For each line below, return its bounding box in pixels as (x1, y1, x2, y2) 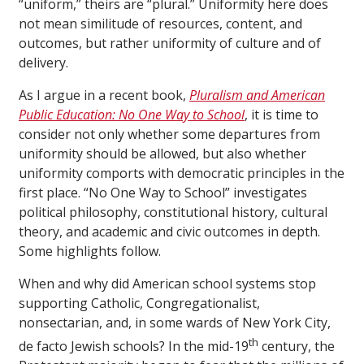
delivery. (19, 54, 68, 72)
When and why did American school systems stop (19, 275, 316, 293)
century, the (258, 337, 335, 356)
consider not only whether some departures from (19, 125, 320, 144)
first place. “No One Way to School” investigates (19, 184, 307, 202)
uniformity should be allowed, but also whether (19, 145, 306, 163)
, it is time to (245, 106, 318, 124)
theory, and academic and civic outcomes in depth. (19, 223, 320, 241)
